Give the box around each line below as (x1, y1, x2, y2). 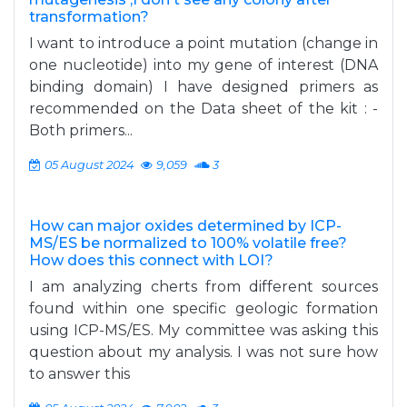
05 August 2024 (45, 158, 134, 172)
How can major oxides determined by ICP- (29, 217, 342, 234)
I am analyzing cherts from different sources (29, 278, 378, 295)
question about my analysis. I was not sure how (29, 343, 378, 361)
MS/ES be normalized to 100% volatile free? (29, 234, 347, 252)
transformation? (29, 8, 149, 25)
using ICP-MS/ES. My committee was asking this (29, 322, 378, 339)
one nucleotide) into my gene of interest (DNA (29, 56, 378, 74)
